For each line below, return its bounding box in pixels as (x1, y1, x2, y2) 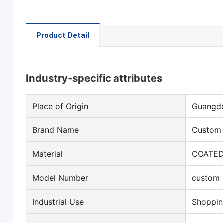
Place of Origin (32, 101, 89, 111)
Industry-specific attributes (26, 72, 163, 85)
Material (32, 149, 63, 159)
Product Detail (36, 31, 90, 40)
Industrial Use (32, 197, 84, 207)
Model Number (32, 173, 89, 183)
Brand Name (32, 125, 79, 135)
